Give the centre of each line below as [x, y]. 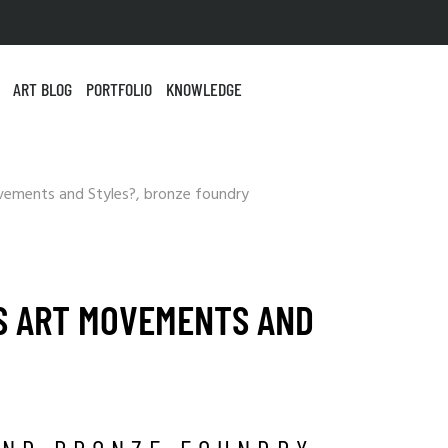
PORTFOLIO [119, 89]
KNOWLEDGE [204, 89]
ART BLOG [42, 89]
